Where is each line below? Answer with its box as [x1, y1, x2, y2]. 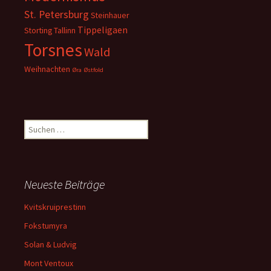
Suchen [24, 120, 50, 131]
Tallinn [54, 25, 76, 36]
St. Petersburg [24, 7, 89, 21]
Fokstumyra [24, 220, 67, 231]
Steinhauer [91, 10, 129, 21]
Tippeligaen [77, 24, 128, 36]
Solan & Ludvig [24, 239, 77, 250]
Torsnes [24, 39, 82, 61]
